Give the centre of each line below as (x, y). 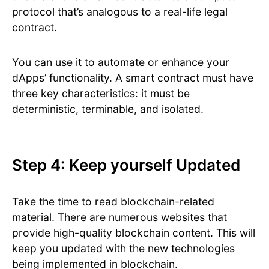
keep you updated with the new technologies (123, 249)
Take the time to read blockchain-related (113, 202)
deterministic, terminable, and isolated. (108, 109)
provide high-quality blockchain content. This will (134, 233)
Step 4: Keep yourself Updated (126, 165)
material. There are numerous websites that (119, 217)
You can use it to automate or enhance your (121, 62)
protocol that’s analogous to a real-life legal (120, 12)
